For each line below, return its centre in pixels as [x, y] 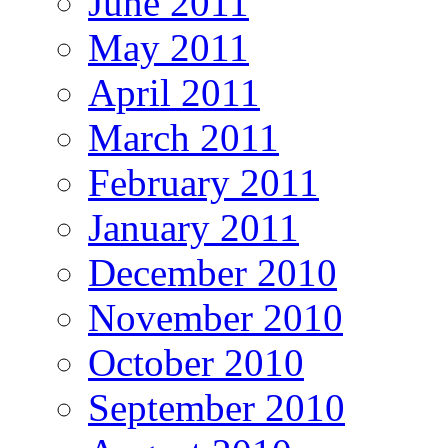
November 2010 [215, 318]
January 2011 [193, 228]
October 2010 [196, 363]
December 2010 [212, 273]
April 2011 [174, 93]
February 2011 [203, 183]
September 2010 [216, 408]
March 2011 [183, 138]
